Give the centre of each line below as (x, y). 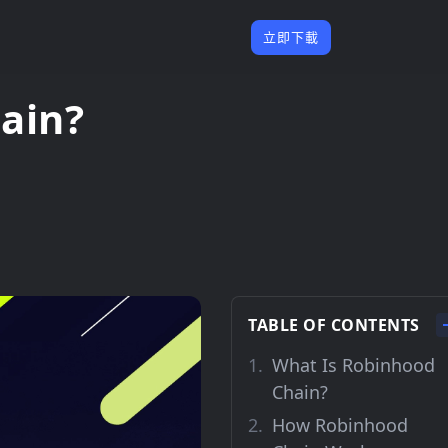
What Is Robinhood (353, 365)
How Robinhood (340, 425)
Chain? (300, 392)
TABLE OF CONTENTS (334, 324)
